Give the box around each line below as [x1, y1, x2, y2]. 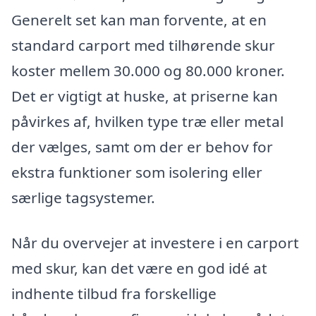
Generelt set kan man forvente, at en [11, 10, 267, 30]
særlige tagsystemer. [11, 188, 155, 208]
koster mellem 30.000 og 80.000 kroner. [11, 61, 285, 81]
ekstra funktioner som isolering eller [11, 162, 262, 183]
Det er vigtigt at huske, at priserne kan [11, 86, 278, 107]
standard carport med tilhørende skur [11, 35, 275, 56]
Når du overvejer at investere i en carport [11, 233, 299, 253]
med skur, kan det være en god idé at [11, 258, 267, 279]
